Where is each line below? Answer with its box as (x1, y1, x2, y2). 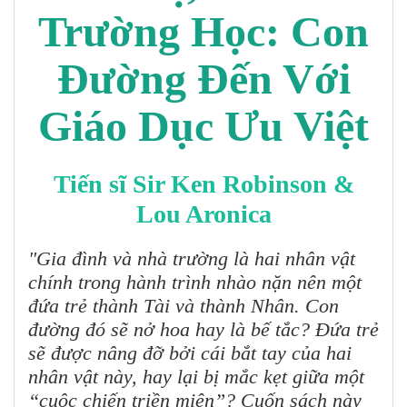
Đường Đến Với (56, 55, 351, 104)
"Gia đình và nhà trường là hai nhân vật (28, 247, 355, 271)
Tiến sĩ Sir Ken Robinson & (53, 170, 354, 199)
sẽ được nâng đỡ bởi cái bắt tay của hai (28, 342, 352, 365)
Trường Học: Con (38, 7, 369, 56)
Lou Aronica (135, 200, 272, 229)
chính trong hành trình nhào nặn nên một (28, 271, 362, 294)
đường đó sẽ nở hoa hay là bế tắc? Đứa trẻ (28, 318, 379, 342)
